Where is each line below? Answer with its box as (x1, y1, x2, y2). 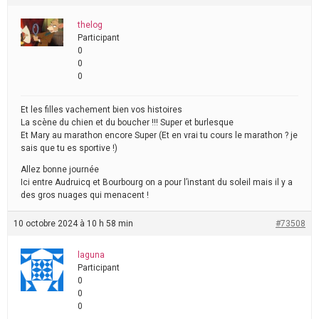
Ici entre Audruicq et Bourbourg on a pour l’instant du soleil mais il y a (21, 177, 293, 187)
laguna (78, 250, 105, 260)
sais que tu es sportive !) (21, 143, 117, 153)
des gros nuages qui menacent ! (21, 190, 149, 200)
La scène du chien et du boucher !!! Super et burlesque (21, 117, 234, 127)
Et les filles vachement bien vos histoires (21, 105, 182, 115)
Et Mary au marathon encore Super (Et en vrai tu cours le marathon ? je (21, 130, 298, 140)
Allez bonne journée (21, 164, 99, 174)
